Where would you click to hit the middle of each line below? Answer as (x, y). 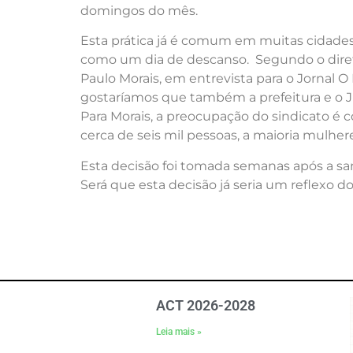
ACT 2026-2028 (206, 305)
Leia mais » (179, 331)
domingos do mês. (139, 11)
